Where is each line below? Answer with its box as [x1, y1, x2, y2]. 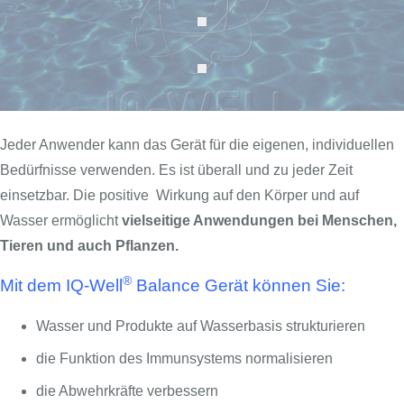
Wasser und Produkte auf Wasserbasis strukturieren [36, 318, 365, 335]
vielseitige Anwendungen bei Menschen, [122, 213, 397, 229]
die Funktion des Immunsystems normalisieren [36, 351, 333, 367]
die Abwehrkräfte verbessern [36, 383, 218, 399]
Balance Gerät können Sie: [132, 276, 345, 296]
